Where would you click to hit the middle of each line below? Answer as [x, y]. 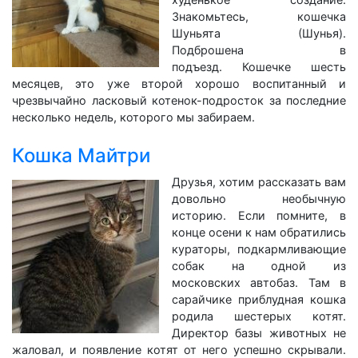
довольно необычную [259, 199]
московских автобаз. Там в [259, 282]
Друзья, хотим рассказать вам [259, 182]
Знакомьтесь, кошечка [259, 16]
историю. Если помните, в [259, 215]
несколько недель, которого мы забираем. [133, 117]
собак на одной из [259, 266]
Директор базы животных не [259, 333]
